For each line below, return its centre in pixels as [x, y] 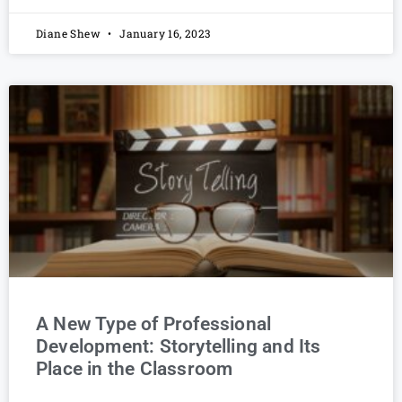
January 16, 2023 [163, 34]
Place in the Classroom [135, 369]
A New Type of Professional [154, 324]
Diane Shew [70, 34]
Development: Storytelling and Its [179, 347]
